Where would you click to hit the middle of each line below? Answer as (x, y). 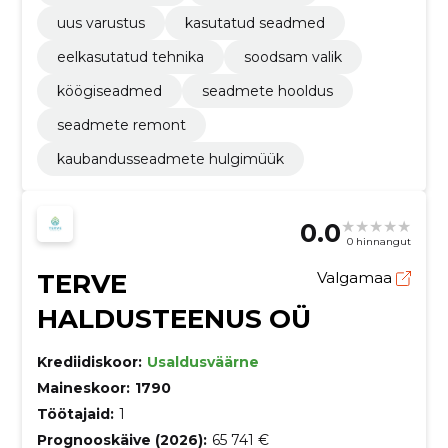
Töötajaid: (75, 414)
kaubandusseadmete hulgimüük (170, 159)
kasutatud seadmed (254, 23)
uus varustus (100, 23)
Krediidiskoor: (89, 362)
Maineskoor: (83, 388)
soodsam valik (292, 57)
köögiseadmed (109, 91)
